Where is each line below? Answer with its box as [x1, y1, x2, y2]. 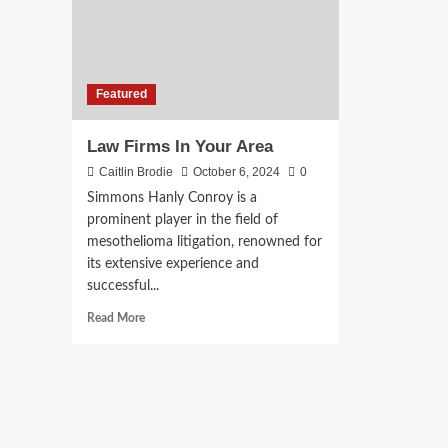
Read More [87, 312, 145, 325]
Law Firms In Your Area [87, 137, 273, 157]
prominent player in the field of [87, 213, 278, 228]
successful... [87, 279, 159, 294]
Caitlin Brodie [99, 165, 173, 180]
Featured [96, 87, 147, 102]
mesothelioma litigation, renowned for [87, 235, 322, 250]
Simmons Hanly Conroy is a [87, 191, 257, 206]
